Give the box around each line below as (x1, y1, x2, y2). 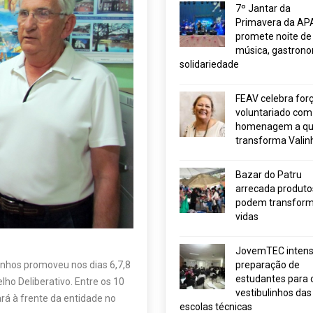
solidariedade (179, 59, 239, 70)
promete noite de (235, 31, 312, 42)
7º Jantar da (235, 3, 291, 14)
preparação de (235, 259, 300, 270)
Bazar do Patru (235, 169, 302, 180)
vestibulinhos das (235, 287, 312, 298)
